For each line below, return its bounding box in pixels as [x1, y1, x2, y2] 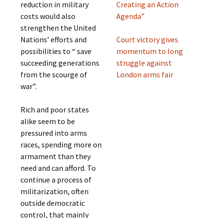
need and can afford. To [20, 163, 96, 173]
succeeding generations [20, 58, 100, 68]
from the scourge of [20, 70, 88, 79]
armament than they [20, 151, 91, 161]
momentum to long [116, 46, 183, 56]
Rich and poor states [20, 105, 90, 114]
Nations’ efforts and [20, 35, 87, 44]
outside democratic [20, 198, 85, 208]
